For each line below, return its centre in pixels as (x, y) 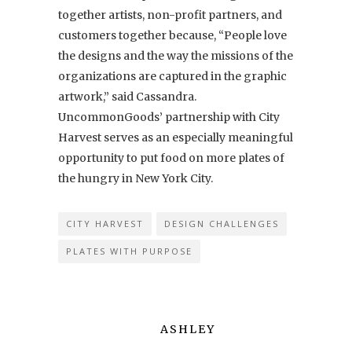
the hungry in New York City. (136, 178)
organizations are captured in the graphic (172, 76)
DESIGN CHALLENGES (222, 223)
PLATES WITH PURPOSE (129, 251)
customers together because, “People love (172, 35)
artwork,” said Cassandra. (128, 96)
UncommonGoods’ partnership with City (169, 117)
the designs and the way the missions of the (176, 55)
